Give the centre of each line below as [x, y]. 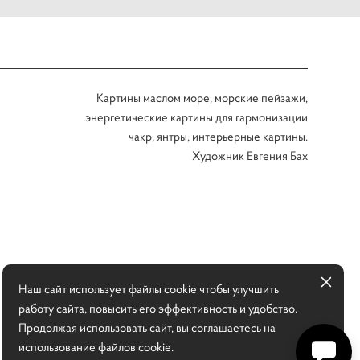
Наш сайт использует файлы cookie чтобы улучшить [149, 289]
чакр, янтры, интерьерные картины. [218, 136]
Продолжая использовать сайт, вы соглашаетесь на [147, 327]
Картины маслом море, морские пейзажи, [202, 98]
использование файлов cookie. [96, 347]
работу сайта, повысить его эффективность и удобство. [158, 308]
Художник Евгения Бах [250, 155]
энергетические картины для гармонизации [196, 117]
